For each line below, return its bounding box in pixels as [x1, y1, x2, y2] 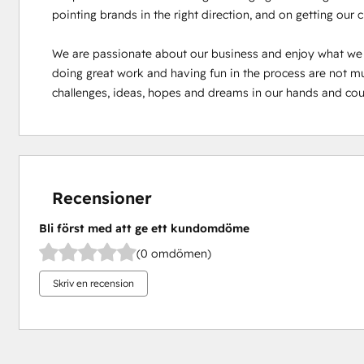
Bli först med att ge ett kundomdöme [38, 221, 249, 236]
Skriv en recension [52, 277, 134, 289]
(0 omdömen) [136, 245, 211, 261]
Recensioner [51, 188, 152, 208]
